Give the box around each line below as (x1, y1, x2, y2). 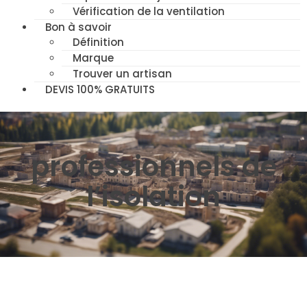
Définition (73, 35, 124, 50)
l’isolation (86, 177, 221, 217)
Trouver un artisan (73, 66, 172, 82)
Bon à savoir (45, 20, 112, 35)
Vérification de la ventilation (73, 4, 225, 19)
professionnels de (30, 147, 277, 186)
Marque (73, 51, 114, 66)
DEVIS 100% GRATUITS (45, 82, 155, 97)
